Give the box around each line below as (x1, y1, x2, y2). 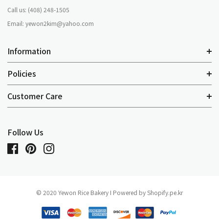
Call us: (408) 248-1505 (7, 5, 69, 14)
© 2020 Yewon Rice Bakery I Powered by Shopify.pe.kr (36, 188, 183, 197)
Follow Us (7, 126, 44, 138)
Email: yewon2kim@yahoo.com (7, 19, 94, 28)
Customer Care (7, 90, 63, 102)
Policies (7, 67, 36, 80)
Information (7, 45, 51, 57)
